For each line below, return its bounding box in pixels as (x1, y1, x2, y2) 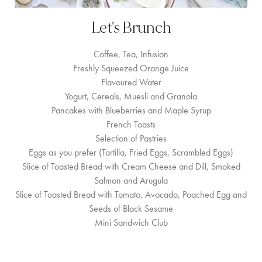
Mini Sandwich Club (94, 216, 168, 229)
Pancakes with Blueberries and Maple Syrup (51, 104, 211, 116)
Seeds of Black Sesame (89, 202, 173, 215)
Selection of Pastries (95, 132, 167, 144)
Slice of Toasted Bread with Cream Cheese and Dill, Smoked (22, 160, 240, 173)
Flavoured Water (101, 76, 161, 88)
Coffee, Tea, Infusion (94, 48, 168, 60)
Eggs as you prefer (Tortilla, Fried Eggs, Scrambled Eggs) (29, 146, 233, 158)
